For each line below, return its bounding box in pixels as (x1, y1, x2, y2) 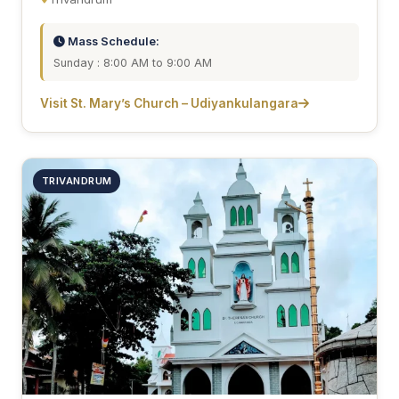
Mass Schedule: (65, 34, 159, 48)
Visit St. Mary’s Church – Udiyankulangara (40, 95, 298, 110)
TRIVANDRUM (42, 174, 112, 187)
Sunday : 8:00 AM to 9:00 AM (53, 55, 212, 69)
